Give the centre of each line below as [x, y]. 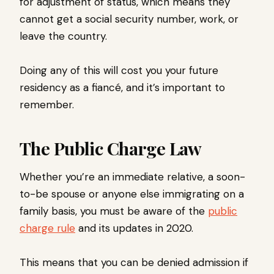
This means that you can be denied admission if [134, 263]
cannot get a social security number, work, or [129, 19]
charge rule [47, 228]
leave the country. [63, 36]
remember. [48, 105]
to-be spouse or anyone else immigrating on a [132, 194]
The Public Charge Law [111, 148]
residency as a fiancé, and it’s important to [122, 88]
